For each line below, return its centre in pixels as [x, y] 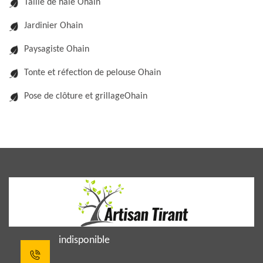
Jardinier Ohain [53, 26]
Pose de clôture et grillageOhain [86, 96]
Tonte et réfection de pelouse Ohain [92, 73]
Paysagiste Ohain [57, 49]
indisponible [84, 240]
